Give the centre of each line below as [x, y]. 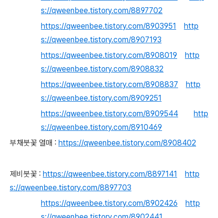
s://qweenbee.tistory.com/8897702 [102, 10]
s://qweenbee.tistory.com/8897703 [71, 188]
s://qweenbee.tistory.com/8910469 [101, 127]
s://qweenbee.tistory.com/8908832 [102, 69]
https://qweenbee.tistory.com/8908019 [109, 55]
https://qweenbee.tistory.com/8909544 [109, 114]
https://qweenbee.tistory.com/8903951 [109, 26]
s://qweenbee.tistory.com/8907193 [101, 40]
